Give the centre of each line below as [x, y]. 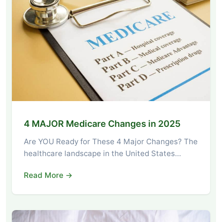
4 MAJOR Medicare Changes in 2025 [102, 124]
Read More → [48, 175]
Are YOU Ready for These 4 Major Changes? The [111, 142]
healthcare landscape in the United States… [102, 154]
